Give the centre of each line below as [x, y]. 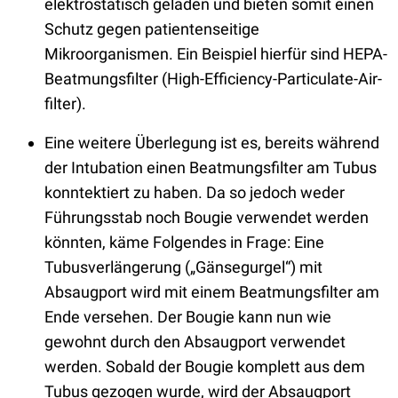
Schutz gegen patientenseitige [152, 28]
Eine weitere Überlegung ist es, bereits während [212, 142]
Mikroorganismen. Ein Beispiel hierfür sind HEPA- [216, 53]
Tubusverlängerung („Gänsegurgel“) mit [183, 267]
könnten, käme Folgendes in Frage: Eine [184, 242]
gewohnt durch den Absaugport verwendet [195, 341]
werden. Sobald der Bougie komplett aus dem [205, 366]
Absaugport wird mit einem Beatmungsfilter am [212, 291]
